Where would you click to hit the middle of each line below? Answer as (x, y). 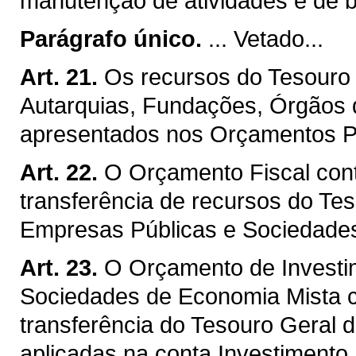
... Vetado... (266, 38)
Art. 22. (59, 172)
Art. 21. (59, 76)
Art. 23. (59, 267)
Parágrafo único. (111, 38)
